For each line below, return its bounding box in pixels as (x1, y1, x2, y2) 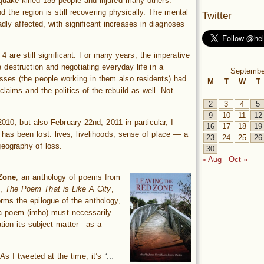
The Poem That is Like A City (5, 184, 111, 194)
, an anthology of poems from (16, 173, 121, 182)
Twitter (202, 9, 232, 22)
